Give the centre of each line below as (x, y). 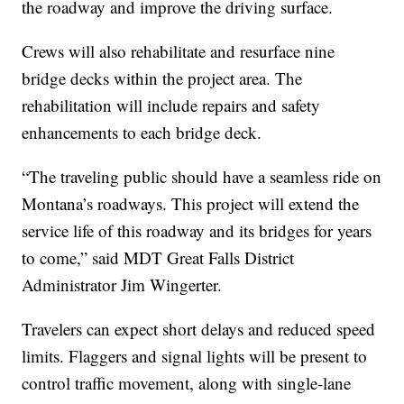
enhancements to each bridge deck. (142, 132)
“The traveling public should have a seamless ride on (202, 176)
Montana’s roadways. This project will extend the (191, 203)
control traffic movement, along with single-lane (187, 382)
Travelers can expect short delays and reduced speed (199, 328)
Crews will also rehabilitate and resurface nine (179, 50)
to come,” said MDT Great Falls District (158, 257)
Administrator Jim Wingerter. (122, 284)
